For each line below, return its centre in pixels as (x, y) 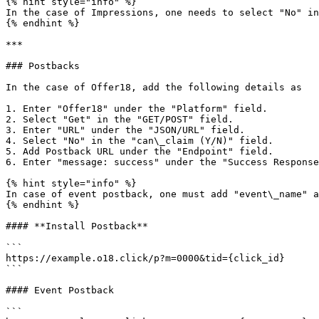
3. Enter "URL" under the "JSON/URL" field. (125, 130)
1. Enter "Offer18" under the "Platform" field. (137, 109)
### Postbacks (43, 66)
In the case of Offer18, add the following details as (154, 87)
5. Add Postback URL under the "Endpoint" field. (140, 151)
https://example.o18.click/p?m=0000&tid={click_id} (145, 258)
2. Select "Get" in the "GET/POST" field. (120, 119)
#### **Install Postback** (77, 226)
